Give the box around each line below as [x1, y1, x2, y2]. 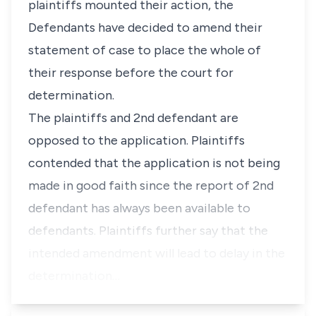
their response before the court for [28, 65, 233, 80]
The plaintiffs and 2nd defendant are [28, 110, 238, 126]
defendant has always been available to [28, 200, 250, 216]
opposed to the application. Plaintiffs [28, 133, 245, 148]
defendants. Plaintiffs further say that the [28, 223, 268, 238]
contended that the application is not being [28, 155, 280, 171]
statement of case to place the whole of [28, 42, 261, 58]
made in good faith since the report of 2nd [28, 178, 274, 193]
